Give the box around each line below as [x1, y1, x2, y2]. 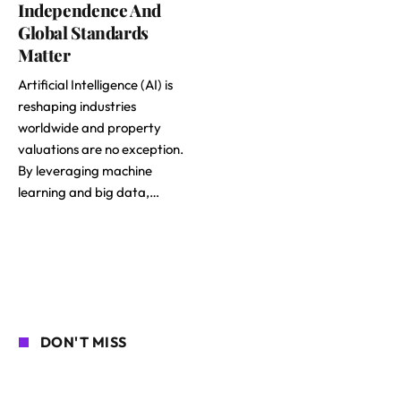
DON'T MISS [40, 333, 127, 352]
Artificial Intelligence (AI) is [18, 76, 173, 94]
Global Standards [18, 21, 149, 45]
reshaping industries [18, 98, 136, 115]
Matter [18, 43, 71, 67]
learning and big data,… [18, 183, 159, 201]
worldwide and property [18, 119, 161, 137]
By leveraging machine [18, 162, 152, 180]
